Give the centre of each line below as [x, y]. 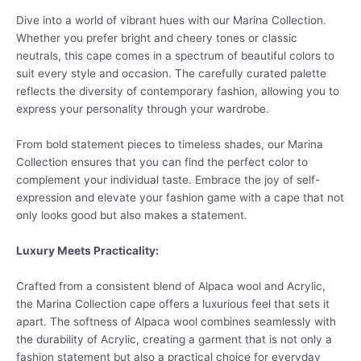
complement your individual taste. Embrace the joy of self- [168, 180]
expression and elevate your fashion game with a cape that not [180, 198]
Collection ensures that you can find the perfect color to [162, 162]
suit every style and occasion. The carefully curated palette [171, 74]
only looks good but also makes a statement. [132, 216]
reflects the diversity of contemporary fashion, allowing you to [178, 91]
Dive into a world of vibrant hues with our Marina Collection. [171, 21]
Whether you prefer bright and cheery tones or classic [157, 38]
